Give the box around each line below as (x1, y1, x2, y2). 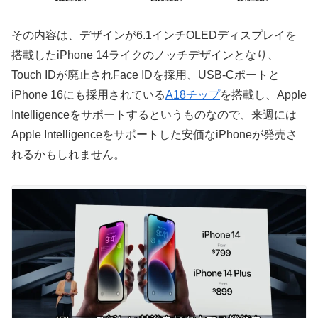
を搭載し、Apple (220, 89, 307, 102)
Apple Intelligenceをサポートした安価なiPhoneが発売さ (11, 128, 297, 141)
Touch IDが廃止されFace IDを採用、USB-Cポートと (11, 69, 280, 82)
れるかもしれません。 (11, 148, 125, 161)
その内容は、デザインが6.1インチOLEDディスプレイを (11, 29, 297, 42)
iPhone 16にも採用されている (11, 89, 165, 102)
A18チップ (165, 89, 220, 102)
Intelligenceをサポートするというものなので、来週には (11, 109, 297, 121)
